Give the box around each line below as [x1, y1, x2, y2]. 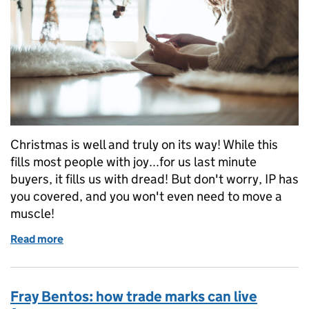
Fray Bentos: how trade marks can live [10, 287, 257, 306]
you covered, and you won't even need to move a [10, 188, 282, 204]
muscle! [10, 205, 54, 221]
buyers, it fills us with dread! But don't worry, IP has [10, 170, 299, 187]
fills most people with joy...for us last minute [10, 153, 257, 170]
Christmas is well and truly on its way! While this [10, 136, 278, 152]
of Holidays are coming [66, 232, 174, 246]
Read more [10, 232, 63, 246]
